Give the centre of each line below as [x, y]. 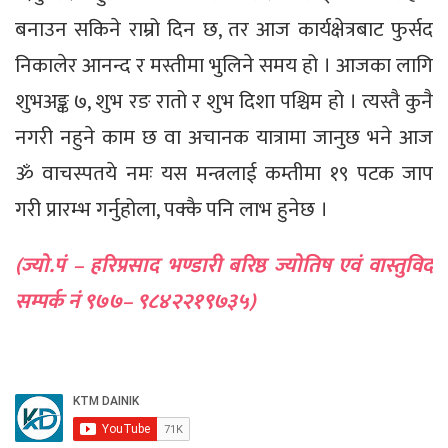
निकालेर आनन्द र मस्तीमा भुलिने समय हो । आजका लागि [224, 65]
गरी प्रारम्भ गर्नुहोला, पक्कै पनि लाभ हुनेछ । [171, 209]
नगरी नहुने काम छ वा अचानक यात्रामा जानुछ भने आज [224, 137]
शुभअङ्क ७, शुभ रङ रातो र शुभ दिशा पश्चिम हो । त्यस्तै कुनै [224, 101]
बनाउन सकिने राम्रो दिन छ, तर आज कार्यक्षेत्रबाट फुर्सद [224, 29]
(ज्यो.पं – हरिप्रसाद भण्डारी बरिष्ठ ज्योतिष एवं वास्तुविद [224, 265]
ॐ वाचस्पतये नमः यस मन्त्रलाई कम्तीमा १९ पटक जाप [224, 173]
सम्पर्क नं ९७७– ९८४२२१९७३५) [135, 301]
